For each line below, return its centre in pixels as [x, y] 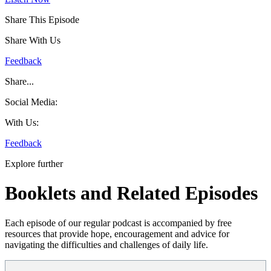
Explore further [34, 164]
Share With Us [33, 41]
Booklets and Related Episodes [131, 193]
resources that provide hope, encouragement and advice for [117, 233]
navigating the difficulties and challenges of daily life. [106, 244]
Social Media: [31, 102]
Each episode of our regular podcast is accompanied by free [118, 223]
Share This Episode [42, 20]
